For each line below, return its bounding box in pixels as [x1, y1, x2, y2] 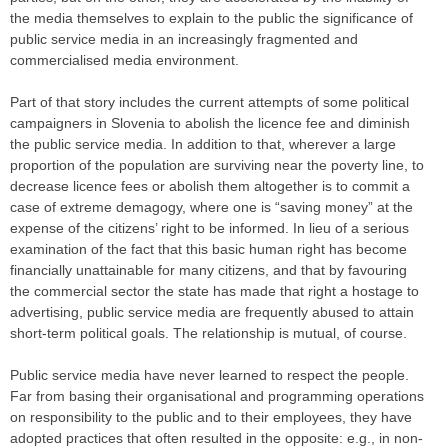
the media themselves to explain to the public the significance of [10, 10, 413, 27]
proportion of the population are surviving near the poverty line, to [10, 157, 424, 174]
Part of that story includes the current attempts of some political [10, 94, 409, 111]
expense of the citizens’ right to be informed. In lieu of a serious [10, 220, 409, 237]
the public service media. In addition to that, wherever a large [10, 136, 396, 153]
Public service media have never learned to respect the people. [10, 367, 409, 384]
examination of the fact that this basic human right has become [10, 241, 407, 258]
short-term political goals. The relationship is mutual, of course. [10, 325, 411, 342]
